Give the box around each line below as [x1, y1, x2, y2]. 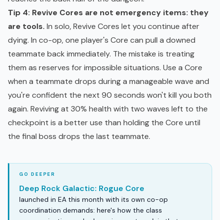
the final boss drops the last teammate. [8, 131, 150, 142]
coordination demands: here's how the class [19, 206, 162, 215]
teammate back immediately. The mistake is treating [8, 49, 194, 59]
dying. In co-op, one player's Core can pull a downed [8, 35, 195, 46]
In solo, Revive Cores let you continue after [45, 21, 199, 32]
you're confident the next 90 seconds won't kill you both [8, 90, 212, 101]
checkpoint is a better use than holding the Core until [8, 117, 200, 128]
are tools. [8, 21, 45, 32]
